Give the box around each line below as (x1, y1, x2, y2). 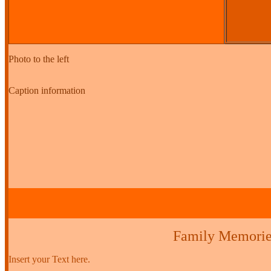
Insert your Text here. (8, 253, 90, 264)
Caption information (8, 85, 85, 96)
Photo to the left (8, 53, 69, 64)
